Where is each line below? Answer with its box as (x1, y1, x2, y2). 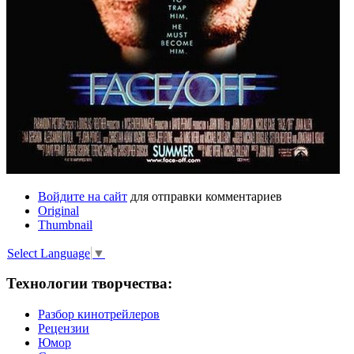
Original (38, 204, 79, 218)
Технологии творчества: (6, 275, 172, 292)
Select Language (7, 246, 90, 260)
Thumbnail (38, 218, 92, 232)
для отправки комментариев (127, 190, 282, 204)
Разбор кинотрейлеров (38, 307, 160, 322)
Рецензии (38, 322, 89, 336)
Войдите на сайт (38, 190, 127, 204)
